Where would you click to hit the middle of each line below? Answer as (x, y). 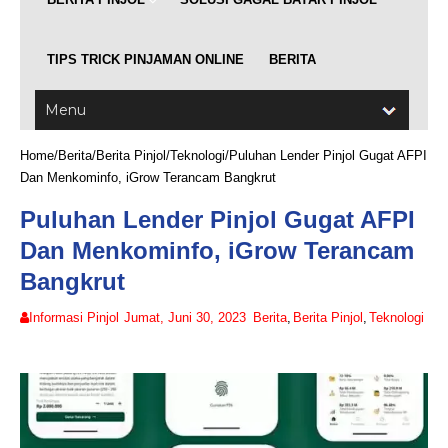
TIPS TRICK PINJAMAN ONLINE (145, 60)
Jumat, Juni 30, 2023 (185, 318)
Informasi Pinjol (74, 318)
